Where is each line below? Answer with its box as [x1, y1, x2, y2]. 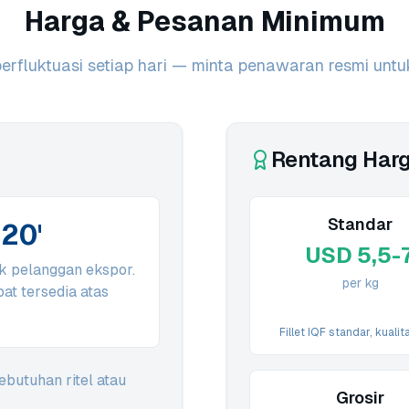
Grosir [336, 388, 384, 407]
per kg [341, 276, 379, 290]
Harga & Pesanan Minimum [24, 5, 385, 37]
